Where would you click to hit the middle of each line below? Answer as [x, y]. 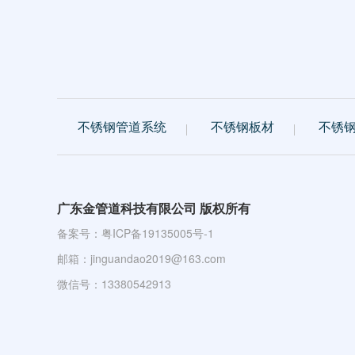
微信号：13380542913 [114, 284]
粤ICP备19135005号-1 [158, 233]
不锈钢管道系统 [122, 126]
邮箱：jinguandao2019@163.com [141, 258]
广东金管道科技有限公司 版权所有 [154, 208]
